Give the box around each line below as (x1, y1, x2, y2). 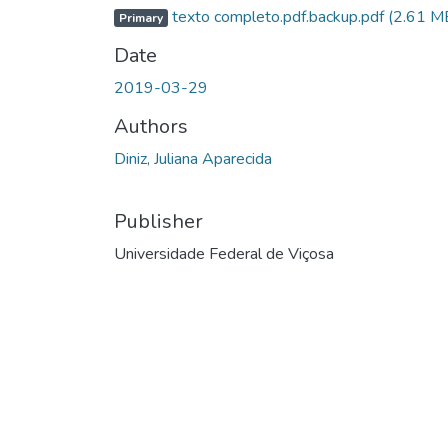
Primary (118, 9, 163, 26)
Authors (114, 112, 188, 140)
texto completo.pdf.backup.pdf (167, 5, 388, 28)
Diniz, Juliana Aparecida (114, 147, 272, 170)
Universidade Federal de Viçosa (114, 242, 334, 265)
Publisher (114, 207, 203, 235)
